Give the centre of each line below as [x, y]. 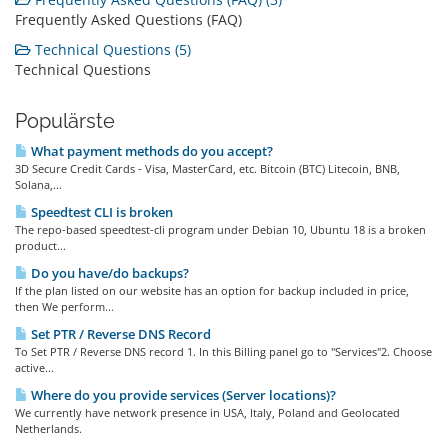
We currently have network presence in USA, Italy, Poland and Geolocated [207, 412]
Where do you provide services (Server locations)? [182, 395]
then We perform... [64, 306]
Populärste [65, 121]
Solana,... [38, 184]
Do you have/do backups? [108, 273]
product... [40, 245]
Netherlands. [48, 428]
